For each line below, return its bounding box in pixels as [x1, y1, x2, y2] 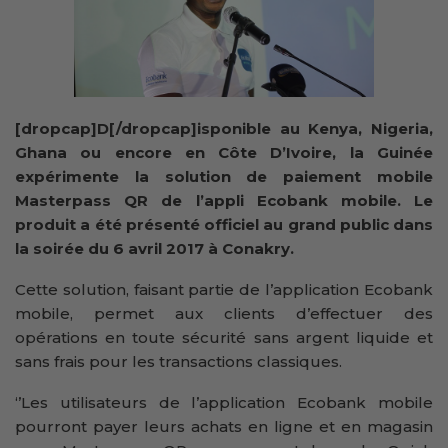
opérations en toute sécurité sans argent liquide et [15, 327, 433, 347]
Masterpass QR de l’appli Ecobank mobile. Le [15, 190, 433, 210]
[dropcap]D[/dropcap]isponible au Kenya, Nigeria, [15, 118, 433, 138]
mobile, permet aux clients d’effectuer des [15, 303, 433, 323]
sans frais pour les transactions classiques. [15, 351, 342, 371]
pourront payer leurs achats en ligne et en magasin [15, 416, 433, 436]
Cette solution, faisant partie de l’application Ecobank [15, 279, 433, 299]
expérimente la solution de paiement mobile [15, 166, 433, 186]
